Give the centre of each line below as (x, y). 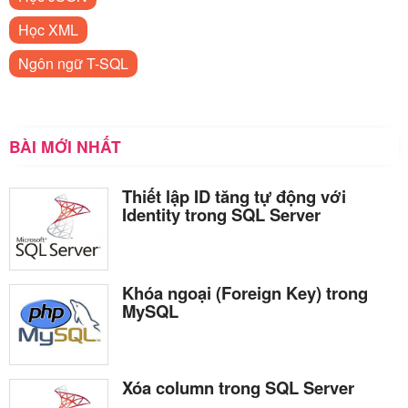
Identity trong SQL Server (221, 214)
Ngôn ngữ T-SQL (73, 63)
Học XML (48, 29)
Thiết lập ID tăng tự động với (234, 196)
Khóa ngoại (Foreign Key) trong (245, 293)
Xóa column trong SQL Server (238, 387)
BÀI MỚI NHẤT (65, 146)
